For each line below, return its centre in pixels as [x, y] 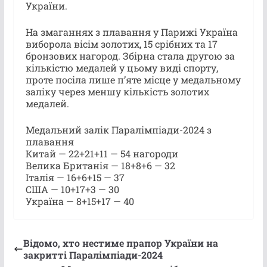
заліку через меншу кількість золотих [117, 91]
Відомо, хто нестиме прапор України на [120, 243]
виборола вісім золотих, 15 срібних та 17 [121, 44]
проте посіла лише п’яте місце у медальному [133, 79]
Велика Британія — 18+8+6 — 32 [100, 165]
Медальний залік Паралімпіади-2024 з [118, 129]
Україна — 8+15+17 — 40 [80, 201]
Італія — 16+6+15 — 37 [75, 177]
